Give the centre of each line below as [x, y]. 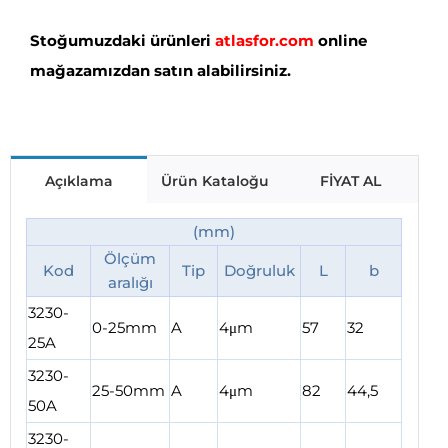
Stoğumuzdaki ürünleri [122, 40]
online [340, 40]
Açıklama [79, 180]
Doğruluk [259, 270]
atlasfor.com [264, 40]
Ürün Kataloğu [214, 180]
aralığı [130, 282]
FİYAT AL [351, 180]
